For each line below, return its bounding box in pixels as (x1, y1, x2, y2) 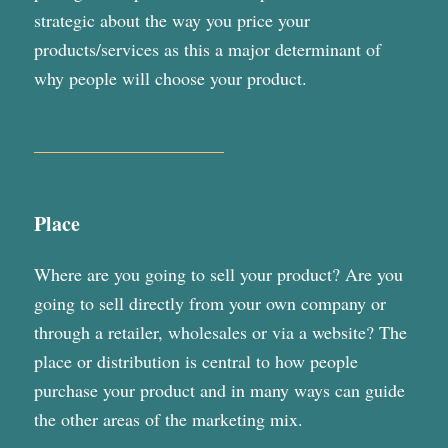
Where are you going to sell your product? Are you (33, 262, 403, 287)
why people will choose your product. (33, 65, 307, 90)
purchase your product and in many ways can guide (33, 378, 405, 403)
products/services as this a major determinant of (33, 36, 381, 61)
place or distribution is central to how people (33, 349, 358, 374)
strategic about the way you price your (33, 7, 310, 32)
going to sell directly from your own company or (33, 291, 386, 316)
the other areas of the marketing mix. (33, 407, 303, 432)
